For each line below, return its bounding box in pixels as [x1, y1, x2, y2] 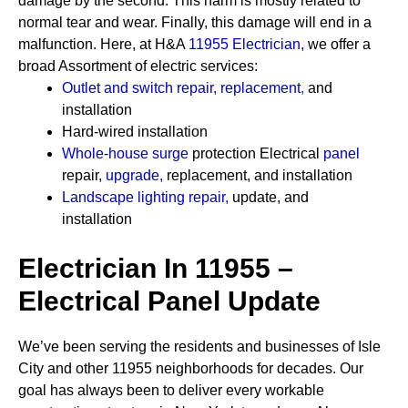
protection [189, 146, 260, 161]
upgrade [106, 168, 159, 183]
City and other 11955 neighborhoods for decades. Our [18, 361, 363, 376]
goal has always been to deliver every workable [18, 382, 324, 398]
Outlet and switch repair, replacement [62, 80, 301, 96]
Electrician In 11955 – [18, 253, 293, 283]
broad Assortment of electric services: [18, 58, 258, 74]
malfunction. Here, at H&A [18, 36, 189, 52]
